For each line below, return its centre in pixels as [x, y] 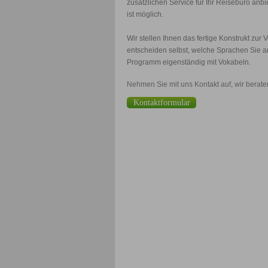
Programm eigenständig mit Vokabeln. [189, 62]
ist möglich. [145, 14]
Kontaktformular [162, 103]
